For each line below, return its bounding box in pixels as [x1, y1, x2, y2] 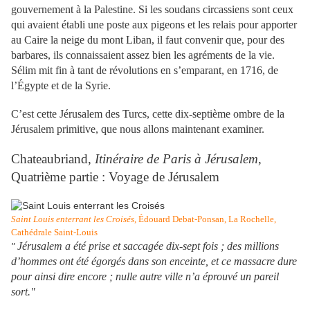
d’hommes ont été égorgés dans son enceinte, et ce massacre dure [11, 255, 297, 268]
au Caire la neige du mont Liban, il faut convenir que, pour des [11, 34, 284, 46]
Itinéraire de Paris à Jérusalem [95, 152, 258, 167]
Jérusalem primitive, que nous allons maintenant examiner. [11, 123, 264, 136]
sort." [11, 286, 35, 298]
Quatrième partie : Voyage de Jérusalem [11, 170, 219, 185]
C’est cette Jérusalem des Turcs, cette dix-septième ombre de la [11, 108, 284, 120]
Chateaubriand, [11, 152, 95, 167]
